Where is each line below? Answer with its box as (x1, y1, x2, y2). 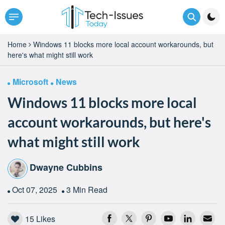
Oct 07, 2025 (12, 183, 59, 195)
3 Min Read (66, 183, 107, 195)
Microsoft (13, 75, 48, 87)
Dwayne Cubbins (30, 161, 102, 174)
